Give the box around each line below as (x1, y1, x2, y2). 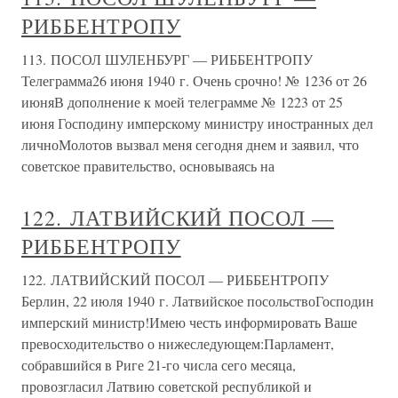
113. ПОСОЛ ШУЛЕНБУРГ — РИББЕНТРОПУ (21, 50, 313, 68)
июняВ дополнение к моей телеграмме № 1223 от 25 (21, 92, 343, 111)
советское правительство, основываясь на (21, 156, 275, 175)
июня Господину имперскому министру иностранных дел (21, 114, 373, 132)
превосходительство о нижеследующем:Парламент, (21, 334, 334, 353)
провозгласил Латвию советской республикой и (21, 377, 312, 395)
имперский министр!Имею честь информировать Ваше (21, 313, 357, 331)
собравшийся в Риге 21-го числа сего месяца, (21, 355, 296, 374)
